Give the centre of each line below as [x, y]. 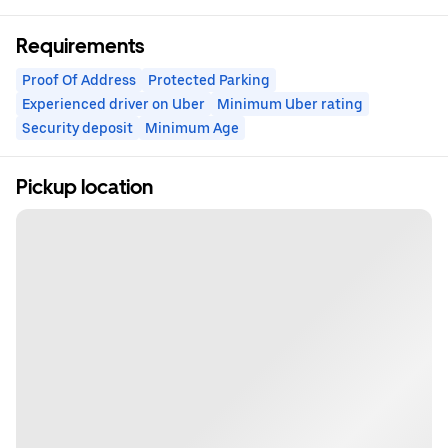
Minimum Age [192, 128]
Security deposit [77, 128]
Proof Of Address [79, 80]
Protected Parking [209, 80]
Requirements [80, 46]
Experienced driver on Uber [113, 104]
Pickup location [84, 187]
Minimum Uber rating [290, 104]
